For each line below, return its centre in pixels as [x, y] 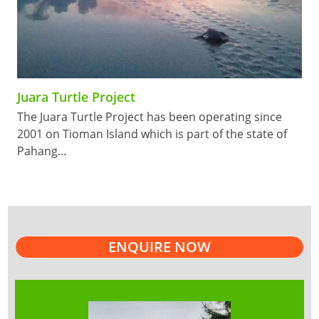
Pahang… [42, 151]
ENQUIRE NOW [159, 247]
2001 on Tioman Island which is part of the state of [152, 134]
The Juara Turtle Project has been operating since [149, 117]
